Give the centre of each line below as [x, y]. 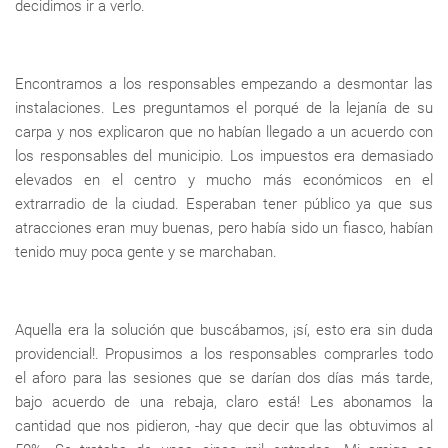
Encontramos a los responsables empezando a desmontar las [224, 84]
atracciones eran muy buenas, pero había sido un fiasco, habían [224, 228]
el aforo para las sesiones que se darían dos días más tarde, [224, 378]
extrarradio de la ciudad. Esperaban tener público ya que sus [224, 204]
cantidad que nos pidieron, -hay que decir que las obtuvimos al [224, 426]
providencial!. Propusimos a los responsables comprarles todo [224, 354]
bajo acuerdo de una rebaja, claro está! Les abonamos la [224, 402]
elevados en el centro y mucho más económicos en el [224, 180]
